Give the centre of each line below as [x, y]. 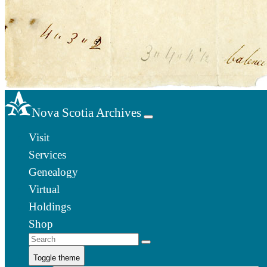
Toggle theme [57, 257]
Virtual [44, 189]
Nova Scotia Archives [86, 112]
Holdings [50, 206]
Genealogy [53, 172]
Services [47, 154]
